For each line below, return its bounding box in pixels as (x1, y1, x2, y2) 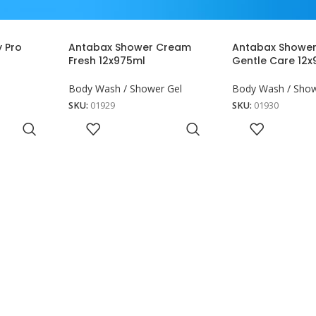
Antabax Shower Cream (68, 40, 192, 55)
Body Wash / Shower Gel (68, 82, 183, 96)
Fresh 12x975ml (68, 54, 146, 68)
